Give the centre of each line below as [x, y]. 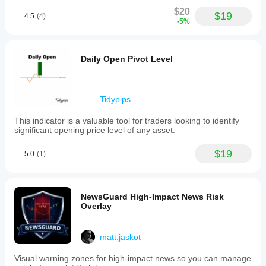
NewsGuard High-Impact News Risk [105, 197]
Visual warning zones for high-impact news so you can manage [133, 258]
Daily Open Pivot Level [127, 59]
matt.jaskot [120, 237]
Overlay [96, 206]
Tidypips [115, 99]
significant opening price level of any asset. [95, 130]
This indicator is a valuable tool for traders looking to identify [127, 121]
